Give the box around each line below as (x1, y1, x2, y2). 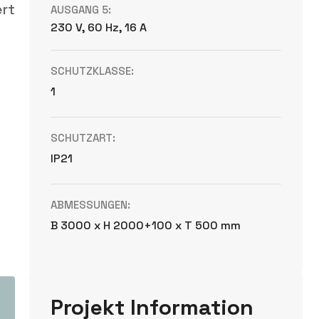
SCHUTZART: (51, 131, 116, 145)
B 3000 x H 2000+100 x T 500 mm (51, 218, 241, 233)
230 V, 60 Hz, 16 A (51, 20, 147, 35)
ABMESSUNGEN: (51, 198, 131, 211)
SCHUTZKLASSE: (51, 64, 135, 78)
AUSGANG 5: (51, 3, 112, 16)
